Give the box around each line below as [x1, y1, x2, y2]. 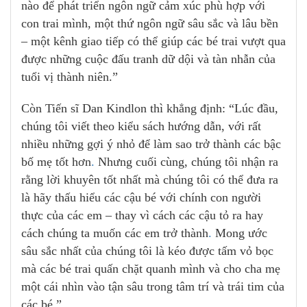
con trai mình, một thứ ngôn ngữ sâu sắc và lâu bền [21, 16, 278, 31]
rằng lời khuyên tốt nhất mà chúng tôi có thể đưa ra [21, 173, 278, 187]
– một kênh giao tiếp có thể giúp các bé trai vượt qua [21, 34, 286, 49]
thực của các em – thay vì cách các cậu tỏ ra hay [21, 208, 263, 223]
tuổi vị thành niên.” [21, 70, 118, 84]
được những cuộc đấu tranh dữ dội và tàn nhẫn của [21, 52, 275, 66]
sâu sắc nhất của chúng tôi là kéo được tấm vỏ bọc [21, 244, 273, 258]
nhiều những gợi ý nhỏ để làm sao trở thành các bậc [21, 137, 281, 151]
